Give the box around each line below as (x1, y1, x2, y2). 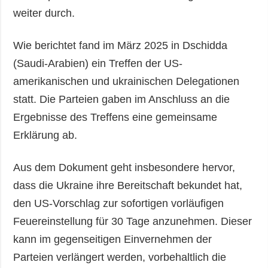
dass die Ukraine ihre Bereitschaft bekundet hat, (13, 179, 243, 191)
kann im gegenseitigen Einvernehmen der (13, 233, 212, 245)
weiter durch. (13, 7, 75, 19)
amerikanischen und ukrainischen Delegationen (13, 75, 240, 87)
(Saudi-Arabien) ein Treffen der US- (13, 57, 183, 69)
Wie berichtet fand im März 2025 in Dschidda (13, 39, 228, 51)
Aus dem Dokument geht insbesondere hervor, (13, 161, 236, 173)
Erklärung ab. (13, 129, 78, 141)
